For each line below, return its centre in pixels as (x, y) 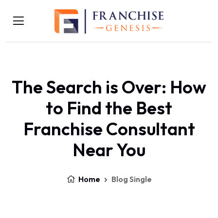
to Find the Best (109, 108)
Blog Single (131, 179)
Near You (109, 150)
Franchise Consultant (109, 129)
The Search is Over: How (109, 87)
